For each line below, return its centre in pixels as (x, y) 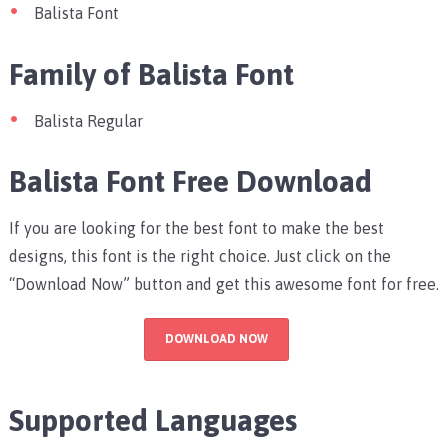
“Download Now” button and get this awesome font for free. (223, 283)
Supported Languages (152, 419)
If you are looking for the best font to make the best (196, 227)
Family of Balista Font (154, 73)
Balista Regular (88, 120)
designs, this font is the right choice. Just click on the (199, 255)
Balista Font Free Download (190, 180)
